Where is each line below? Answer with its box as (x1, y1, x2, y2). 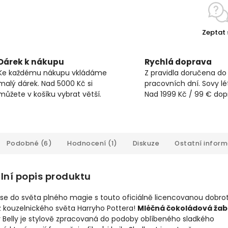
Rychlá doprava (145, 56, 212, 67)
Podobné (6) (6, 139, 52, 148)
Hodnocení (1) (67, 139, 118, 148)
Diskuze (132, 139, 159, 148)
